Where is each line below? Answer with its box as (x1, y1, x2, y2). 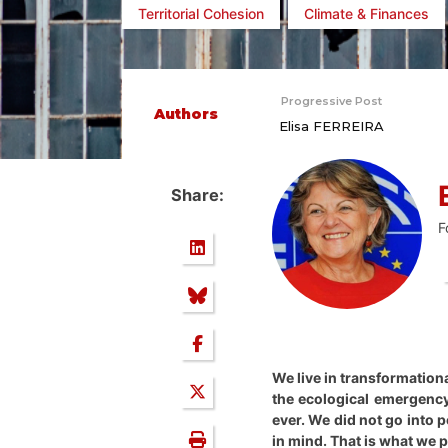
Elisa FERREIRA (278, 117, 384, 134)
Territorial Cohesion (138, 4, 264, 22)
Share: (170, 185, 224, 206)
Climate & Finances (304, 4, 429, 22)
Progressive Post (280, 93, 382, 108)
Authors (154, 104, 218, 123)
